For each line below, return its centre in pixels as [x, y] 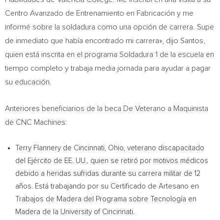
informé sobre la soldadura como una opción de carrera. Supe [110, 27]
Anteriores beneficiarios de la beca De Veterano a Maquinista [107, 109]
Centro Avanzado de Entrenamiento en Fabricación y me [99, 13]
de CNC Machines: [36, 122]
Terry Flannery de [44, 148]
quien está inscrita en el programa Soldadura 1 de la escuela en [110, 55]
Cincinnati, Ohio [99, 148]
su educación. [28, 82]
